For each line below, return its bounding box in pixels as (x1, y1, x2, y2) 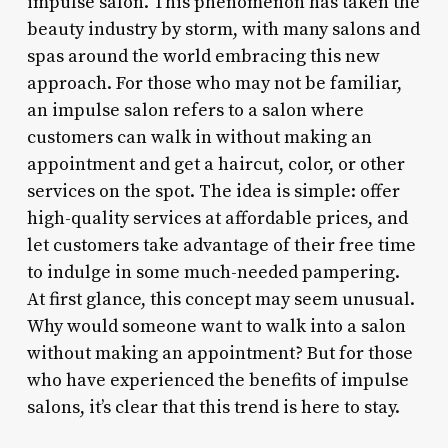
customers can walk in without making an (26, 125, 372, 149)
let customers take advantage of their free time (26, 233, 416, 257)
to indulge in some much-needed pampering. (26, 260, 400, 284)
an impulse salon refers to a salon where (26, 98, 364, 122)
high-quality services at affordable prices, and (26, 206, 408, 230)
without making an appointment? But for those (26, 341, 413, 365)
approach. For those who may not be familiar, (26, 71, 402, 95)
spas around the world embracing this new (26, 44, 380, 68)
